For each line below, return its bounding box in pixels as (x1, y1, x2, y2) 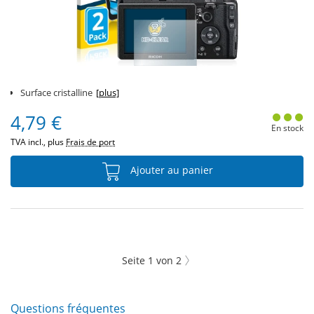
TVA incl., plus (11, 136, 66, 148)
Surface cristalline (20, 86, 93, 99)
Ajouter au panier (128, 163, 213, 177)
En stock (271, 122, 303, 134)
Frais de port (66, 136, 115, 148)
